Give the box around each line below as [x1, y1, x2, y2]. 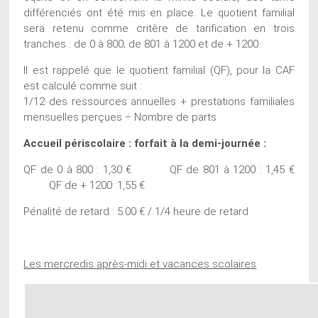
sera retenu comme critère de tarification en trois [23, 21, 295, 35]
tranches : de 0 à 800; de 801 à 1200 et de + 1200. [23, 37, 261, 50]
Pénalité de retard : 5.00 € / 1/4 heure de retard [23, 204, 249, 218]
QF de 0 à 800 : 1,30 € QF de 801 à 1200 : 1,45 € [23, 163, 295, 176]
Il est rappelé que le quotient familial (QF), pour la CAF [23, 63, 295, 77]
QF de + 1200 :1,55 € [23, 178, 146, 192]
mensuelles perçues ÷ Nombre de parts [23, 110, 217, 124]
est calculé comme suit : [23, 79, 143, 92]
